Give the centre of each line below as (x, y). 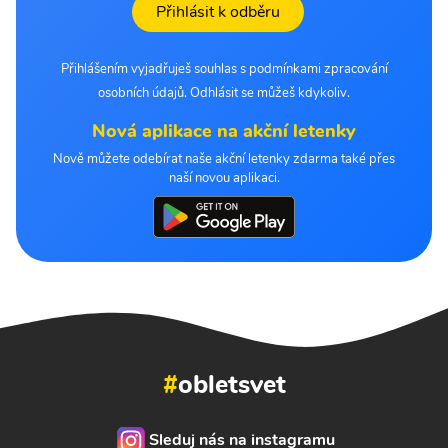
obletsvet (231, 384)
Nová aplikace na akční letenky (224, 131)
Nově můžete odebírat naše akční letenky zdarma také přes (224, 159)
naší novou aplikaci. (224, 178)
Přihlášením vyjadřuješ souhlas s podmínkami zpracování (224, 69)
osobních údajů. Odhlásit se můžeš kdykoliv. (224, 93)
